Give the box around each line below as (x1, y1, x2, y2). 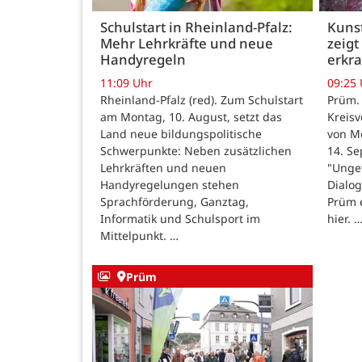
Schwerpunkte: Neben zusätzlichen (100, 143, 292, 159)
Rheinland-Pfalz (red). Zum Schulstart (100, 92, 303, 108)
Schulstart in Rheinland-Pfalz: (100, 18, 293, 37)
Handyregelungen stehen (100, 177, 239, 193)
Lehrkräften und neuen (100, 160, 226, 176)
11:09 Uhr (100, 75, 153, 91)
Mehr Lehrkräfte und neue (100, 34, 273, 53)
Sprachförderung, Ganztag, (100, 194, 249, 210)
